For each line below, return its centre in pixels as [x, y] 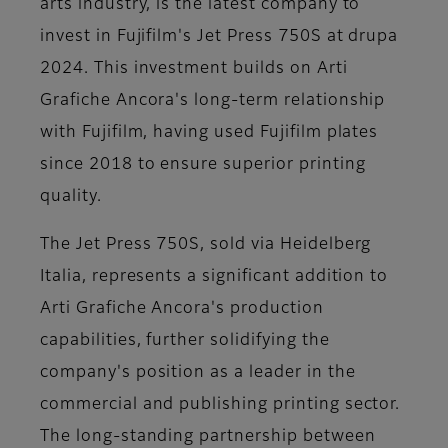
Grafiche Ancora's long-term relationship [213, 101]
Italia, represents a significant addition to [214, 277]
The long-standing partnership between [208, 437]
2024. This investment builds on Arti [194, 69]
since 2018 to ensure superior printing [203, 165]
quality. [73, 197]
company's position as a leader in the [198, 373]
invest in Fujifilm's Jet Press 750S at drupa [219, 37]
